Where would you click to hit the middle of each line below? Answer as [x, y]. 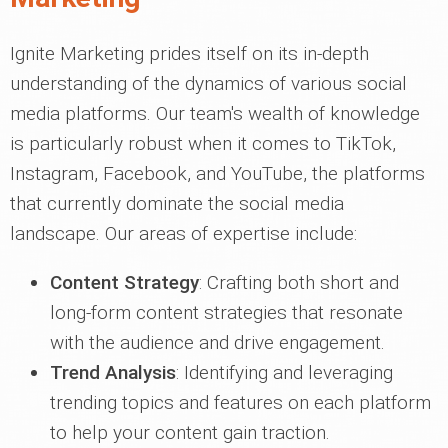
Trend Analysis [113, 372]
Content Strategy [124, 282]
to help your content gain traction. [190, 432]
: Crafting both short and [299, 282]
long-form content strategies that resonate [226, 312]
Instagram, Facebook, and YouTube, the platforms [217, 173]
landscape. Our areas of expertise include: [183, 233]
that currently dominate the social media [177, 203]
